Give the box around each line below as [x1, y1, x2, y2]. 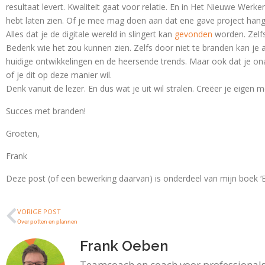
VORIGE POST [17, 207, 61, 216]
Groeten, [6, 128, 40, 139]
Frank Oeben [80, 237, 168, 254]
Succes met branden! [6, 105, 86, 117]
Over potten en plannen [17, 218, 77, 225]
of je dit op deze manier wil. [6, 69, 112, 80]
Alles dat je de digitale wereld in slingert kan [6, 28, 174, 40]
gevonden [174, 28, 212, 40]
